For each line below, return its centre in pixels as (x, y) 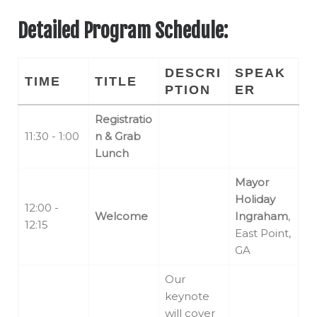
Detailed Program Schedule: (123, 31)
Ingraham (261, 217)
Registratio (123, 120)
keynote (187, 296)
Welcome (121, 217)
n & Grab (118, 137)
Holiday (255, 200)
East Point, (263, 234)
